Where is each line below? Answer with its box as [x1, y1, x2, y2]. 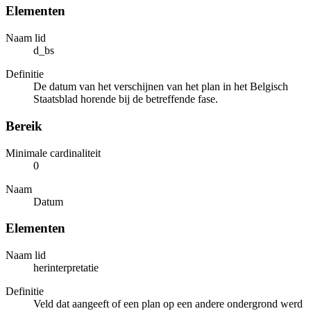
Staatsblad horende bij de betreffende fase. [33, 93, 218, 106]
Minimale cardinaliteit [6, 146, 101, 159]
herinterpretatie [33, 262, 99, 274]
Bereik [6, 118, 42, 133]
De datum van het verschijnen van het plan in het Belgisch [33, 81, 288, 93]
